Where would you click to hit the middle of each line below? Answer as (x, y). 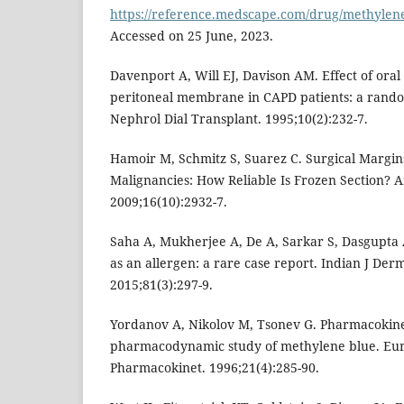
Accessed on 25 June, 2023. (192, 36)
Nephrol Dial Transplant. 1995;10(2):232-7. (239, 119)
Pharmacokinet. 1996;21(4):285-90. (215, 368)
